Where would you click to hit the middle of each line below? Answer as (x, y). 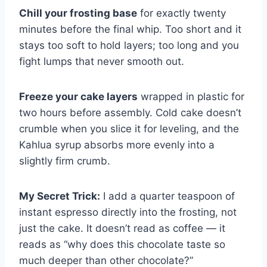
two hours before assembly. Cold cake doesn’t (130, 113)
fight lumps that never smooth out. (102, 62)
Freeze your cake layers (78, 97)
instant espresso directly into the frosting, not (128, 212)
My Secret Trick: (60, 196)
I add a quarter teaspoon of (167, 196)
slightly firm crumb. (65, 161)
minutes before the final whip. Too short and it (130, 30)
